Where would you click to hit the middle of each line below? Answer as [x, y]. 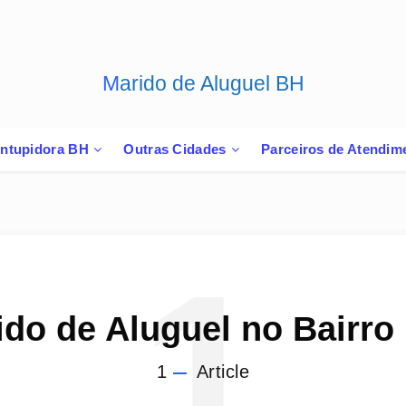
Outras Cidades [175, 149]
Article [220, 372]
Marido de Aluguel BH [212, 83]
